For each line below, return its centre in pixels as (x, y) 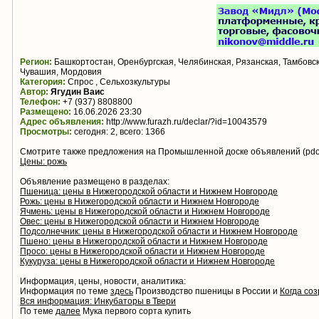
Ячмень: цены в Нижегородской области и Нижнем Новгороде (145, 212)
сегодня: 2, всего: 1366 (119, 132)
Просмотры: (46, 132)
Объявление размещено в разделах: (95, 182)
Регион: (36, 62)
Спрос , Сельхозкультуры (118, 82)
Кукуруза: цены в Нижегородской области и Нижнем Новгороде (147, 262)
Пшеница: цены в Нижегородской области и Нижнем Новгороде (149, 192)
